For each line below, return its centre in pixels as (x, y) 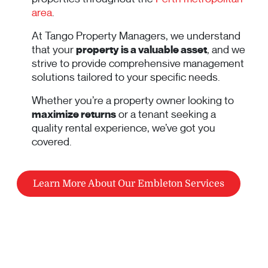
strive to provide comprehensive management (138, 64)
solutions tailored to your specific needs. (126, 77)
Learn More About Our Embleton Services (129, 184)
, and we (226, 50)
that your (54, 50)
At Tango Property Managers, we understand (136, 36)
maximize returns (74, 115)
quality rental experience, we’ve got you (124, 128)
